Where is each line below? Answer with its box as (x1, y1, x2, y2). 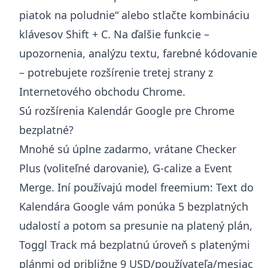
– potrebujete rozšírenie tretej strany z (19, 65, 213, 80)
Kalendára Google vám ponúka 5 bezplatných (19, 199, 248, 214)
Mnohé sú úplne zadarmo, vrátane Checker (19, 141, 236, 156)
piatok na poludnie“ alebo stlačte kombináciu (19, 7, 249, 22)
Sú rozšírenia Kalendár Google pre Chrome (19, 103, 234, 118)
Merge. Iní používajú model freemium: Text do (19, 179, 254, 194)
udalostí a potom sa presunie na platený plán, (19, 218, 252, 233)
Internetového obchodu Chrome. (19, 84, 185, 99)
